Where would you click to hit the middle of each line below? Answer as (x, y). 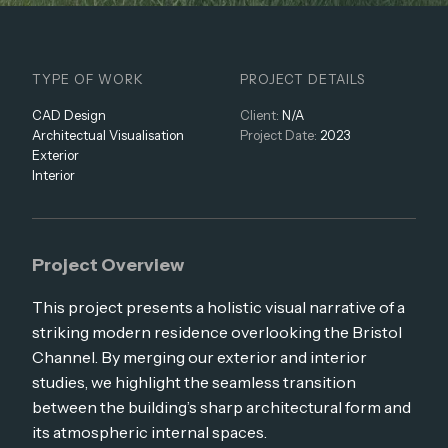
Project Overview (108, 265)
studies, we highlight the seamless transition (194, 382)
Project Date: (280, 136)
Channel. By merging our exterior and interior (199, 357)
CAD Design (69, 116)
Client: (259, 116)
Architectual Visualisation (108, 136)
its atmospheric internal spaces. (149, 432)
